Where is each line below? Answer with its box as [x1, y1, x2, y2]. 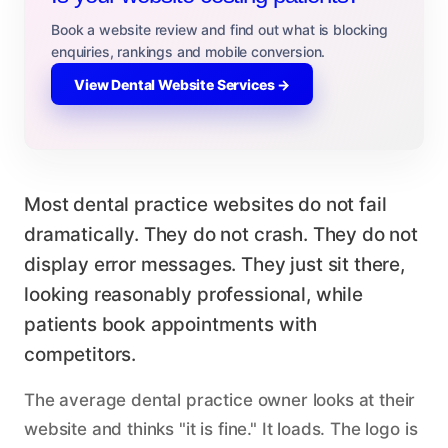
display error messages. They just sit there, [24, 253, 405, 276]
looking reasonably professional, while [24, 283, 363, 306]
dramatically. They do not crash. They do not [24, 223, 418, 246]
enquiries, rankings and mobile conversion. [51, 43, 326, 60]
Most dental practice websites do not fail [24, 193, 387, 216]
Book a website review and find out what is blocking [51, 21, 388, 38]
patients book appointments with [24, 313, 318, 336]
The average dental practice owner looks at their [24, 390, 416, 410]
